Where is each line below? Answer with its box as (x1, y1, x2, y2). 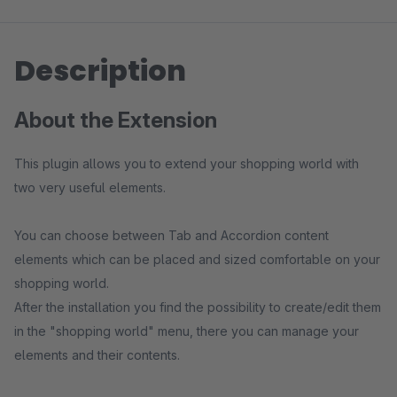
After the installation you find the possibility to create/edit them (14, 300, 381, 315)
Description (14, 51, 186, 90)
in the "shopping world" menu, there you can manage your (14, 323, 359, 339)
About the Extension (14, 107, 217, 133)
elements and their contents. (14, 347, 180, 362)
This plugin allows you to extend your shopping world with (14, 156, 359, 171)
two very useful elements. (14, 180, 166, 195)
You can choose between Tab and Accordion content (14, 228, 329, 243)
